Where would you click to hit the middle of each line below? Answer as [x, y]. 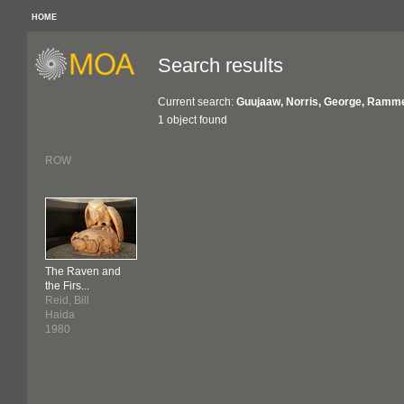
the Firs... [67, 286]
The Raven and [83, 271]
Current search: [197, 102]
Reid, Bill [67, 300]
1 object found [193, 120]
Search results [220, 65]
